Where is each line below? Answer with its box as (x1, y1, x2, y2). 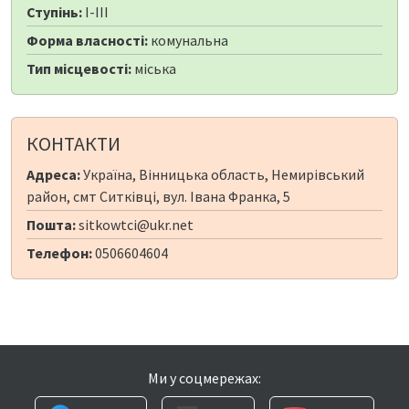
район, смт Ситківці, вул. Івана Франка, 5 (26, 187, 290, 206)
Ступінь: (26, 3, 82, 22)
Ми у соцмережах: (148, 369, 261, 387)
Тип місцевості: (26, 59, 131, 79)
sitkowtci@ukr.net (76, 215, 194, 235)
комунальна (148, 31, 228, 50)
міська (131, 59, 176, 79)
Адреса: (26, 165, 80, 184)
